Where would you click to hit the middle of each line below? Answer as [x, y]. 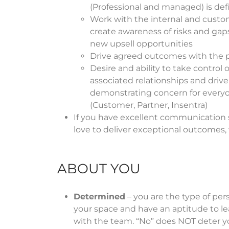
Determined [99, 196]
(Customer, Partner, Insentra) [149, 105]
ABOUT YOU [99, 168]
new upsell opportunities [141, 43]
